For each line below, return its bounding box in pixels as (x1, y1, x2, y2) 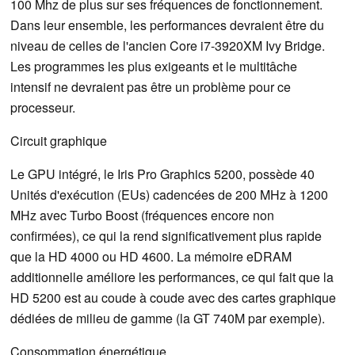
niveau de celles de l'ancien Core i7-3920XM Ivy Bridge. (10, 36, 325, 55)
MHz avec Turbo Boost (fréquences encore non (10, 205, 274, 224)
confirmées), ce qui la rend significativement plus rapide (10, 226, 322, 245)
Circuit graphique (10, 131, 107, 150)
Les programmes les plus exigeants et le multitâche (10, 56, 297, 75)
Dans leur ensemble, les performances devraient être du (10, 15, 324, 34)
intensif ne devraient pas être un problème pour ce (10, 77, 291, 96)
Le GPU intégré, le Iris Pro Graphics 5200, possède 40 (10, 164, 315, 183)
